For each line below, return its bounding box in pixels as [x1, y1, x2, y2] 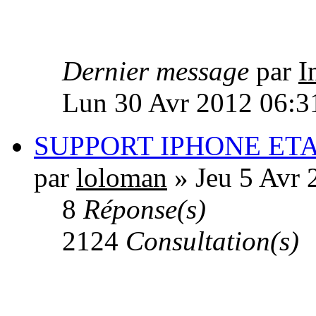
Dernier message [62, 56, 256, 87]
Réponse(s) [83, 194, 206, 225]
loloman [76, 162, 167, 193]
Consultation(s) [126, 226, 299, 257]
